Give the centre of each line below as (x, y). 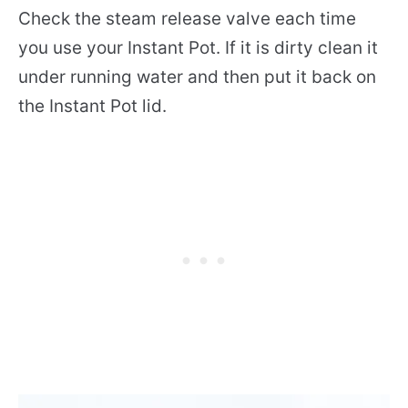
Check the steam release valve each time (187, 18)
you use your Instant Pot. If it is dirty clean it (198, 47)
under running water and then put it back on (197, 76)
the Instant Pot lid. (92, 106)
